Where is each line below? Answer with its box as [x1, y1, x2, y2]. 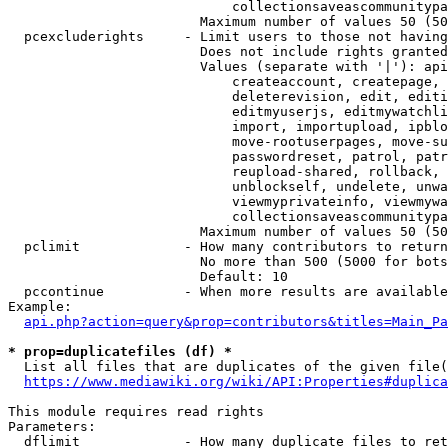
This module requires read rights [8, 404, 264, 419]
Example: [8, 299, 72, 314]
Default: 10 [8, 269, 288, 284]
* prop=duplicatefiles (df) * [8, 344, 232, 359]
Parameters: [8, 419, 96, 434]
